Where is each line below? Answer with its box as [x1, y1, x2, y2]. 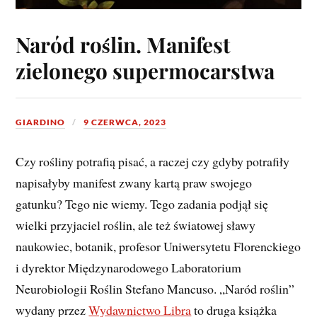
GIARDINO [16, 117, 66, 128]
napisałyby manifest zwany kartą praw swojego [16, 173, 253, 191]
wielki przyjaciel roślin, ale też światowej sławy [16, 216, 256, 234]
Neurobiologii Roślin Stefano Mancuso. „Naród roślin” [16, 279, 295, 297]
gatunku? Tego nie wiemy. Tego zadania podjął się [16, 195, 269, 212]
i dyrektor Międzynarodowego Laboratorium [16, 258, 242, 276]
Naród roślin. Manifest [16, 30, 231, 59]
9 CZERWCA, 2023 [83, 117, 167, 128]
